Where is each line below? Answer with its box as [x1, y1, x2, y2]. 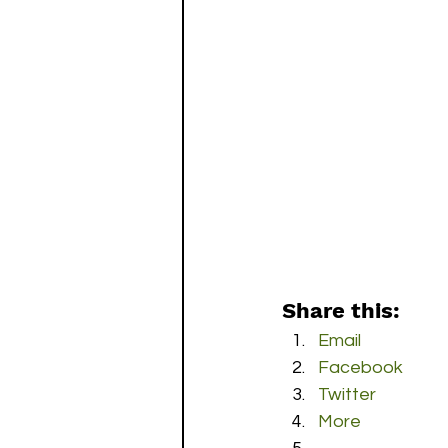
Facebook [318, 358, 403, 377]
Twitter [318, 385, 376, 404]
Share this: [282, 298, 400, 323]
